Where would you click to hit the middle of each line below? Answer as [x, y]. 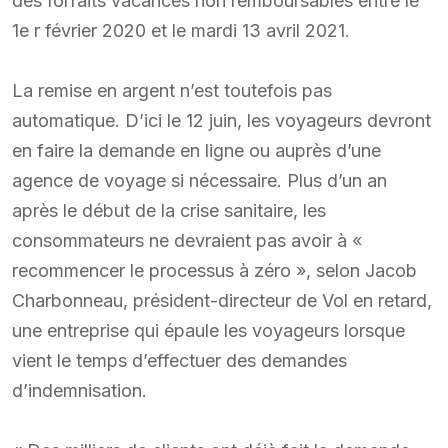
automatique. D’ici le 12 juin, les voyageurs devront [221, 120]
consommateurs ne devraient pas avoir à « [187, 240]
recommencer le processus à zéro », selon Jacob [214, 270]
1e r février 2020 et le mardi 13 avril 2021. [181, 30]
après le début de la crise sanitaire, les [169, 210]
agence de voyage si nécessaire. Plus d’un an [199, 180]
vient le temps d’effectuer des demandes [179, 360]
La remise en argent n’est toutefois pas [172, 90]
